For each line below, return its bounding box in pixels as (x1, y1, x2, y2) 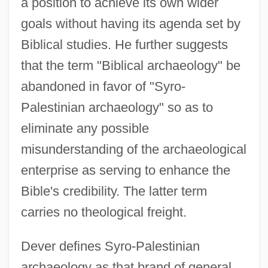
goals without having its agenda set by (20, 16, 240, 31)
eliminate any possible (20, 120, 149, 136)
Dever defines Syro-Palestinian (20, 238, 200, 254)
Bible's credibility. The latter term (20, 183, 207, 199)
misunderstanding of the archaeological (20, 141, 246, 157)
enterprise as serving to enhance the (20, 162, 230, 178)
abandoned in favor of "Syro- (20, 78, 185, 94)
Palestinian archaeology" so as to (20, 99, 213, 115)
